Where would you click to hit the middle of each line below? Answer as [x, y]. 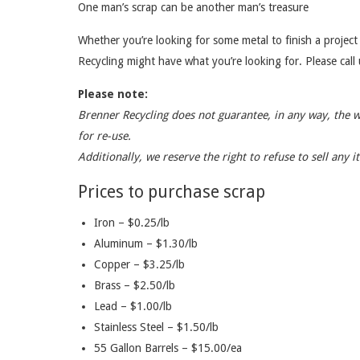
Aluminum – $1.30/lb [146, 244]
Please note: [113, 94]
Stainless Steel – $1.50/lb [156, 327]
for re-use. [104, 136]
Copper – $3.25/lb [139, 265]
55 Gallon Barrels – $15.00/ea [168, 348]
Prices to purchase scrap [172, 192]
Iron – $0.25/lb [132, 223]
